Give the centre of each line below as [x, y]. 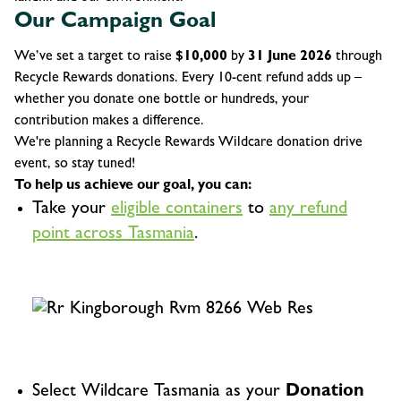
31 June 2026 [290, 57]
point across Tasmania [113, 234]
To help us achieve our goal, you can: [133, 186]
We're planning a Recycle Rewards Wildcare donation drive [188, 143]
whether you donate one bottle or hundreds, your [162, 100]
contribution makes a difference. [109, 121]
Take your [72, 209]
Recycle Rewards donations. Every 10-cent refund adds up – [188, 78]
